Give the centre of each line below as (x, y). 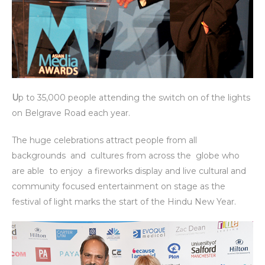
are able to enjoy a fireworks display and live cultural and (130, 171)
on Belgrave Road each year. (71, 113)
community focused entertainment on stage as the (119, 187)
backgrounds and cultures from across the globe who (126, 156)
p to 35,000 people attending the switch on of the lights (134, 98)
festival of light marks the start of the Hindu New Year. (124, 202)
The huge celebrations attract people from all (104, 140)
